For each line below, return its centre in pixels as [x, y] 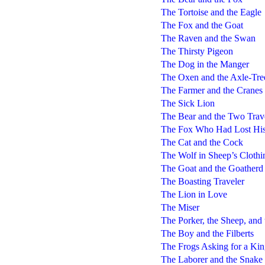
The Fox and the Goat [202, 25]
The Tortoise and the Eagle [211, 12]
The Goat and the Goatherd [212, 168]
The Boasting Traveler [202, 181]
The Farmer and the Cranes [211, 90]
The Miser [180, 207]
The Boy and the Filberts [207, 233]
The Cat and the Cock [202, 142]
